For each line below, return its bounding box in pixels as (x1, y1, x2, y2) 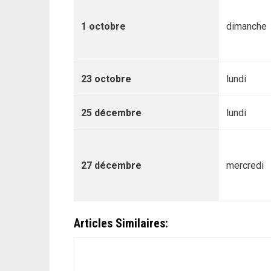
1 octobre (81, 21, 126, 32)
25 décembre (81, 107, 142, 119)
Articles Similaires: (74, 216, 168, 230)
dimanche (226, 21, 267, 32)
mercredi (226, 160, 264, 171)
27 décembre (81, 160, 142, 171)
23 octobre (81, 73, 131, 85)
